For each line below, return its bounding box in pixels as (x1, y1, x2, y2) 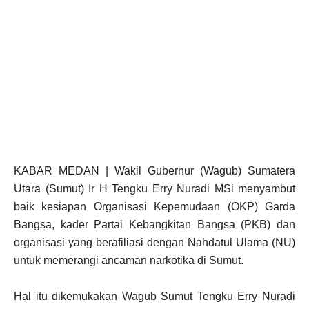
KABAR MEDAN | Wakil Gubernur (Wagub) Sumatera (14, 165, 295, 177)
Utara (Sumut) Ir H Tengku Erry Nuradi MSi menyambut (14, 183, 295, 195)
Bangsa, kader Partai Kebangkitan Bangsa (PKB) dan (14, 219, 295, 230)
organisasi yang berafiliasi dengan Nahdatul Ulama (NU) (14, 237, 295, 248)
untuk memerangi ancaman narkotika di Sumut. (14, 255, 243, 266)
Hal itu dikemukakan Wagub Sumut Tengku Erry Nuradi (14, 290, 295, 302)
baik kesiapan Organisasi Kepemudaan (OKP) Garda (14, 201, 295, 212)
